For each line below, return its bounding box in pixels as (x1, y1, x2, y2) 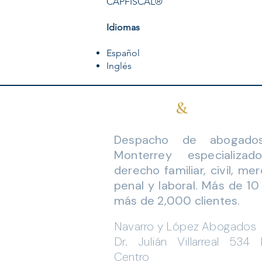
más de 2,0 (114, 193, 175, 208)
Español (106, 47, 140, 58)
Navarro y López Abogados (114, 219, 256, 234)
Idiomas (106, 22, 140, 33)
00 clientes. (175, 193, 240, 208)
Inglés (106, 60, 134, 71)
